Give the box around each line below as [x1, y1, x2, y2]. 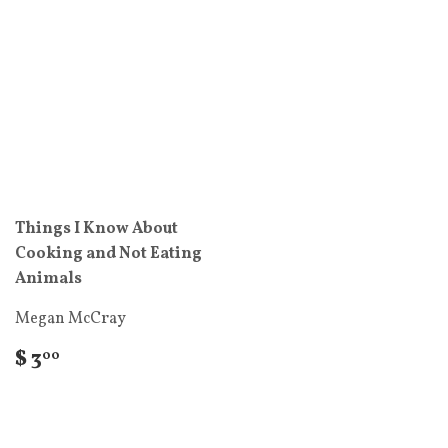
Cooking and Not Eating [15, 243, 202, 266]
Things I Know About [15, 218, 178, 241]
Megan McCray [15, 308, 126, 331]
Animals [15, 268, 82, 291]
